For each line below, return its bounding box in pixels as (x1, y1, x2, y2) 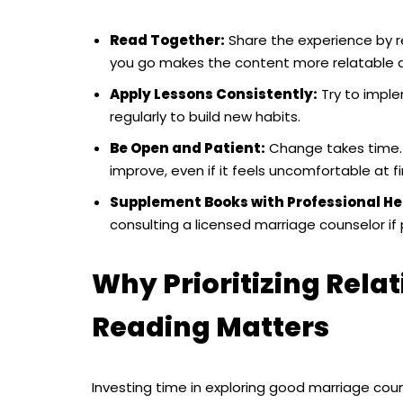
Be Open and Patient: (110, 139, 265, 158)
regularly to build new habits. (110, 107, 300, 127)
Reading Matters (92, 309, 329, 347)
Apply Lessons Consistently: (110, 85, 318, 104)
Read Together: (110, 31, 225, 50)
